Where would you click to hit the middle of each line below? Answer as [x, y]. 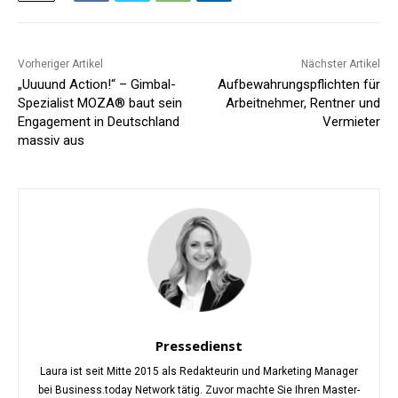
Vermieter [351, 122]
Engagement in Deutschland [99, 122]
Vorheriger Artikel [60, 64]
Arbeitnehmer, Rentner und [302, 103]
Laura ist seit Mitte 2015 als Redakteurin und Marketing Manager [199, 372]
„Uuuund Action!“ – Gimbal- [97, 85]
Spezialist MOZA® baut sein [100, 103]
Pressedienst [199, 346]
